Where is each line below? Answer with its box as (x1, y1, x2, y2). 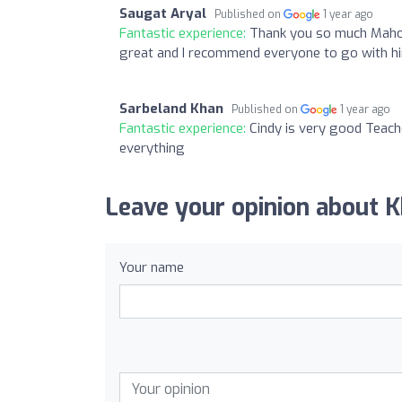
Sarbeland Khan (119, 99, 223, 118)
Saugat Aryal (119, 4, 206, 22)
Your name (119, 258, 184, 276)
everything (119, 138, 185, 157)
